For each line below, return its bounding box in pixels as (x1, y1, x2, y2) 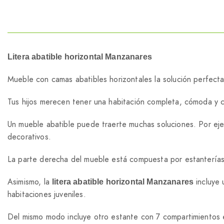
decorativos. (7, 130, 51, 142)
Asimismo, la (7, 175, 52, 187)
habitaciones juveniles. (7, 188, 86, 200)
